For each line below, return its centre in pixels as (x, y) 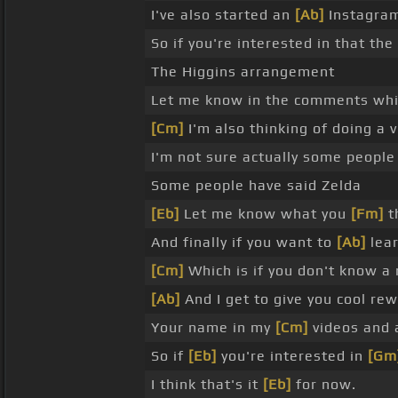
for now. (323, 385)
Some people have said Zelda (256, 186)
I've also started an (223, 15)
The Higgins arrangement (243, 72)
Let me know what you (265, 214)
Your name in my (213, 328)
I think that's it (207, 385)
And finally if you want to (243, 243)
